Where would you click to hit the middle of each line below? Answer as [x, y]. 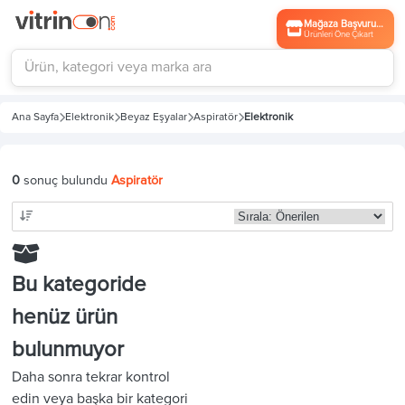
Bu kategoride [79, 285]
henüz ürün [64, 317]
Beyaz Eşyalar [153, 118]
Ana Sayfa [35, 118]
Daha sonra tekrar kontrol [90, 377]
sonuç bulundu [65, 180]
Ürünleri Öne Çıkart [339, 34]
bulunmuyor [67, 350]
